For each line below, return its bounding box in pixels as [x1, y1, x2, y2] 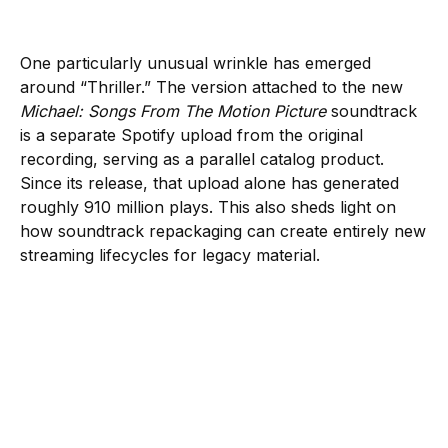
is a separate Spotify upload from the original [20, 124, 363, 145]
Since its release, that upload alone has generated [20, 172, 399, 193]
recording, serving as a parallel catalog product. [20, 148, 384, 169]
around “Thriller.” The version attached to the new [20, 76, 403, 97]
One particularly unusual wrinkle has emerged [20, 52, 371, 73]
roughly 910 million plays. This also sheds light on [20, 196, 396, 217]
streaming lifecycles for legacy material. [20, 244, 320, 265]
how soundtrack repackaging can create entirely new [20, 220, 426, 241]
